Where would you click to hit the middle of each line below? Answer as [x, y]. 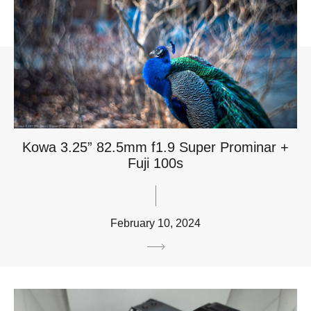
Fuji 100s [155, 163]
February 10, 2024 [155, 223]
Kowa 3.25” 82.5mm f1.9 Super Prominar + [155, 147]
